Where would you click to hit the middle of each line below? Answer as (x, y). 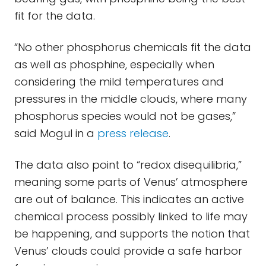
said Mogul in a (56, 133)
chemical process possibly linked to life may (131, 216)
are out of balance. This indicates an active (129, 199)
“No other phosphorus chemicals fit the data (133, 47)
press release (133, 133)
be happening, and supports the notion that (132, 234)
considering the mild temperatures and (119, 82)
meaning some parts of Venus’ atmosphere (131, 182)
